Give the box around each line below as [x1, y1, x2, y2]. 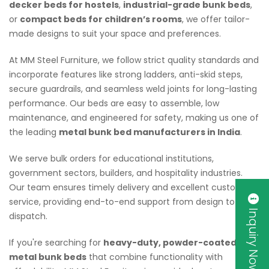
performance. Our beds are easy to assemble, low [9, 97, 219, 110]
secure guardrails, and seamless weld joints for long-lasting [9, 83, 257, 95]
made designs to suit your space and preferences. [9, 28, 221, 40]
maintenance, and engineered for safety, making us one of [9, 112, 259, 124]
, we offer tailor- [182, 13, 250, 26]
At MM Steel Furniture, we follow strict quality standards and [9, 54, 259, 67]
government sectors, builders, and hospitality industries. [9, 167, 243, 180]
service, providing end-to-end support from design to [9, 196, 235, 208]
